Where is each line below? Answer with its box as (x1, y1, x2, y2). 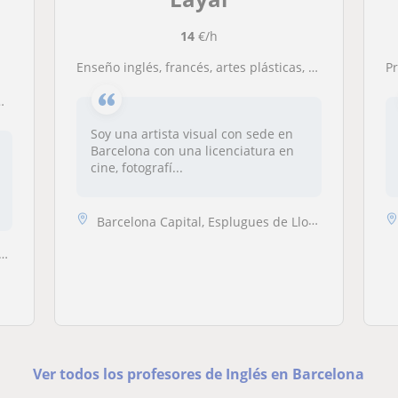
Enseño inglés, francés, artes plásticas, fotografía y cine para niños (83, 59, 308, 76)
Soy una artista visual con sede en (90, 125, 293, 142)
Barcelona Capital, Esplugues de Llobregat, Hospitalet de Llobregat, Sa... (96, 212, 308, 230)
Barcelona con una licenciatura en (90, 142, 294, 159)
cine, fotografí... (90, 159, 183, 176)
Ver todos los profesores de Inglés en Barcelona (33, 363, 365, 384)
